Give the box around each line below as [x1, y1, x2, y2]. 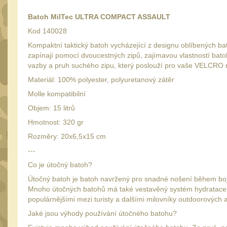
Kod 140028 [28, 27, 67, 35]
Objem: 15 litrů [28, 104, 75, 112]
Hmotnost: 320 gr [28, 118, 84, 126]
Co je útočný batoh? [28, 161, 92, 169]
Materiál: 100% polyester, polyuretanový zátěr [28, 75, 174, 84]
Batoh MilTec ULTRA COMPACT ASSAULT [28, 13, 170, 21]
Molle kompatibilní [28, 90, 86, 98]
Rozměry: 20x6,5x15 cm [28, 132, 106, 140]
